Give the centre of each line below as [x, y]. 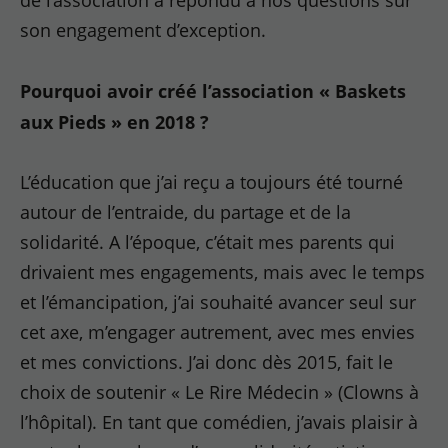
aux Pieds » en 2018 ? [117, 121]
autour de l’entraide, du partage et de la [186, 212]
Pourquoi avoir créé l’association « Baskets [213, 90]
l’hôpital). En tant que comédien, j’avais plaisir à [219, 422]
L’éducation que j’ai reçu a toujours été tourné [212, 182]
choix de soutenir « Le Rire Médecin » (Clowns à [220, 392]
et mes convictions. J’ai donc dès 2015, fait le [207, 362]
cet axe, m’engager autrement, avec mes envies [218, 332]
